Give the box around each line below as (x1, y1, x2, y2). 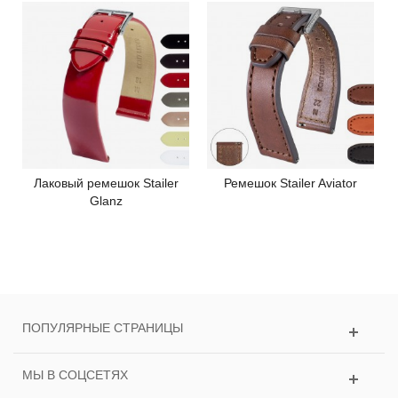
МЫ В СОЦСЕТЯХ (22, 367, 128, 382)
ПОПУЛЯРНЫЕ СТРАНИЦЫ (22, 320, 183, 335)
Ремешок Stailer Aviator (224, 175, 357, 190)
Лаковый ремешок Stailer (33, 175, 179, 190)
